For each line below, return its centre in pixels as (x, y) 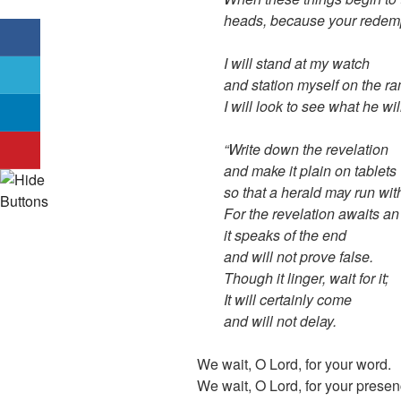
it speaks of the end (285, 235)
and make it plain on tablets (310, 171)
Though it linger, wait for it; (306, 278)
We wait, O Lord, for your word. (294, 364)
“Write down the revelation (306, 149)
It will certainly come (288, 300)
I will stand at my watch (297, 64)
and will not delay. (280, 321)
